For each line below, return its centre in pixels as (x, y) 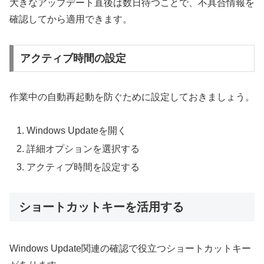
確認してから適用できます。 (71, 19)
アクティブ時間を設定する (83, 167)
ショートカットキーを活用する (101, 207)
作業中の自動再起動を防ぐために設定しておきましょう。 (132, 97)
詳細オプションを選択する (83, 148)
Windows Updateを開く (77, 130)
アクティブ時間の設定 (73, 59)
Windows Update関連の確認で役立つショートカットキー (130, 249)
